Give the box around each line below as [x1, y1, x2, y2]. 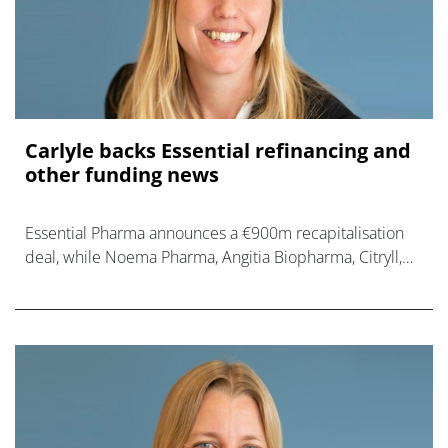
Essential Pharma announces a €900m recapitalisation [25, 222, 404, 245]
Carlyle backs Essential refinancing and [25, 137, 411, 165]
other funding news [25, 161, 219, 189]
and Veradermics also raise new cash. [25, 270, 290, 293]
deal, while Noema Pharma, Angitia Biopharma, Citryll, [25, 246, 402, 269]
